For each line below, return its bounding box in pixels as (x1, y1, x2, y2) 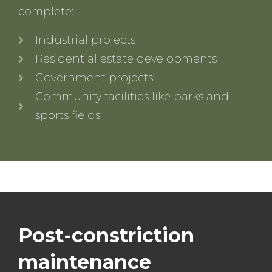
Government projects (35, 70, 153, 84)
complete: (18, 4, 73, 18)
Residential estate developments (35, 52, 217, 66)
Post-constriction (18, 223, 194, 247)
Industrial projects (35, 33, 135, 47)
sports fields (35, 108, 100, 122)
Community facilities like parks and (35, 89, 229, 103)
